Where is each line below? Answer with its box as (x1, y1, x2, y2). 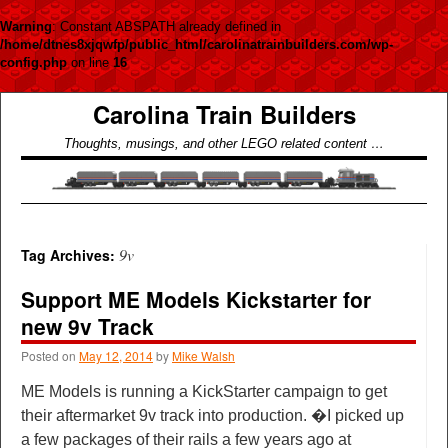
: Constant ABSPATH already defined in (52, 19, 281, 34)
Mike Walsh (172, 347, 235, 365)
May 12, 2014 (79, 347, 153, 365)
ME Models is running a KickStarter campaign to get (21, 383, 387, 401)
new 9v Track (21, 311, 154, 342)
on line (67, 55, 113, 70)
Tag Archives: (21, 245, 119, 266)
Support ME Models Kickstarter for (21, 284, 371, 315)
